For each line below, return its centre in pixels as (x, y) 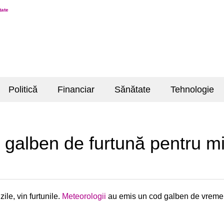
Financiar (76, 89)
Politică (23, 89)
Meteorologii (84, 196)
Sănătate (132, 89)
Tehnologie (192, 89)
